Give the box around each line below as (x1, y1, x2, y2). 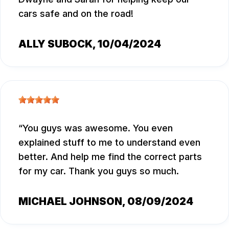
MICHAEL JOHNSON (18, 195, 122, 208)
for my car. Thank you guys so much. (18, 165, 179, 176)
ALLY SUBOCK (18, 38, 93, 51)
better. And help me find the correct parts (18, 151, 202, 162)
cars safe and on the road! (18, 8, 133, 19)
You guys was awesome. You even (22, 122, 173, 133)
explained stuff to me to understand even (18, 136, 200, 148)
